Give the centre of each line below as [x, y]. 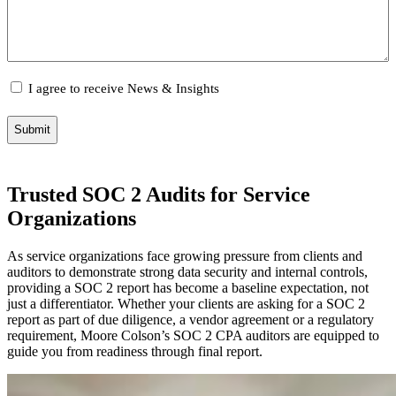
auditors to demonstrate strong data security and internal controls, [187, 271]
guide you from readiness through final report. [135, 351]
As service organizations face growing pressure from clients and [185, 255]
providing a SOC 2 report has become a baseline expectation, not [188, 287]
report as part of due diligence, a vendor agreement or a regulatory [190, 319]
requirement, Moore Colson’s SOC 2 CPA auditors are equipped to [193, 335]
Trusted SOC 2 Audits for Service [159, 194]
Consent [31, 102]
